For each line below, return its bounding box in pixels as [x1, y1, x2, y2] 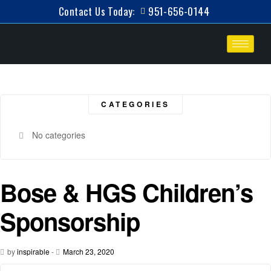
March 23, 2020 [63, 246, 114, 256]
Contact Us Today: [58, 4, 135, 19]
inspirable [17, 246, 50, 256]
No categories [31, 129, 85, 141]
